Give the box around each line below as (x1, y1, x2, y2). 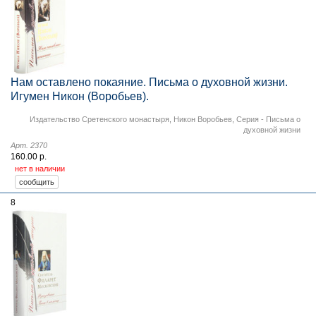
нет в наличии (15, 164, 65, 173)
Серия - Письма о (236, 114, 300, 123)
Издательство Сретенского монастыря (30, 114, 169, 123)
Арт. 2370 (11, 140, 47, 150)
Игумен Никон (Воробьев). (11, 90, 149, 102)
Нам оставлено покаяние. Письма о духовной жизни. (11, 75, 288, 88)
